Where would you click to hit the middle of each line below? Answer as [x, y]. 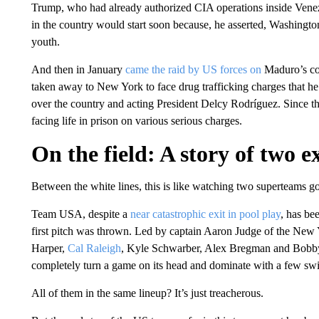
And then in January [78, 69]
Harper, [49, 248]
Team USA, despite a [80, 214]
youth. [45, 42]
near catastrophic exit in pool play [205, 214]
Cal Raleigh [94, 248]
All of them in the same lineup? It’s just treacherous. [147, 293]
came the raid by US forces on [193, 69]
